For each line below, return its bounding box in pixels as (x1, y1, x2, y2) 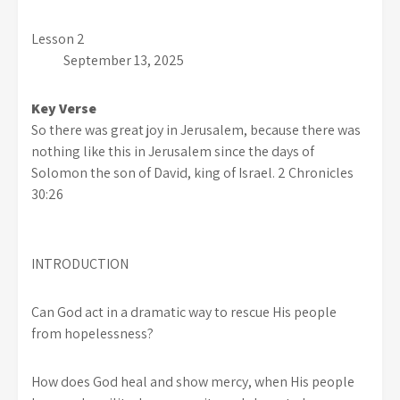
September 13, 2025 (31, 50, 184, 70)
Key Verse (31, 98, 220, 118)
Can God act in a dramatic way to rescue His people (31, 302, 337, 321)
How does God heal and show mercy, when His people (31, 371, 354, 391)
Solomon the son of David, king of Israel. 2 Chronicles (31, 162, 354, 182)
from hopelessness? (31, 323, 154, 343)
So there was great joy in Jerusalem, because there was (31, 120, 361, 139)
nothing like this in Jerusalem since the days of (31, 141, 314, 161)
